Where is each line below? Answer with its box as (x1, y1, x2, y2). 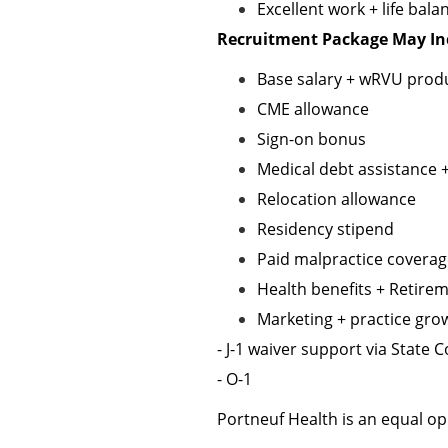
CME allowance (257, 98, 369, 120)
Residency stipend (257, 218, 394, 240)
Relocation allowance (257, 188, 416, 210)
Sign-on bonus (257, 128, 366, 150)
